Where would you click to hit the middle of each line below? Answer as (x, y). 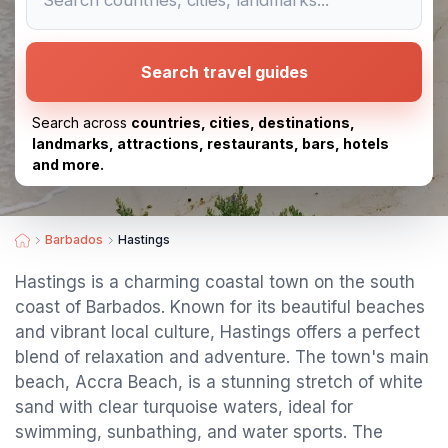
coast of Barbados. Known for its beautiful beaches (220, 307)
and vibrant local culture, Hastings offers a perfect (217, 332)
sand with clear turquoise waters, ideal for (184, 407)
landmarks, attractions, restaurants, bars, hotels (210, 143)
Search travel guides (224, 72)
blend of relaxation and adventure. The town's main (222, 357)
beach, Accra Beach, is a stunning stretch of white (219, 382)
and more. (68, 164)
